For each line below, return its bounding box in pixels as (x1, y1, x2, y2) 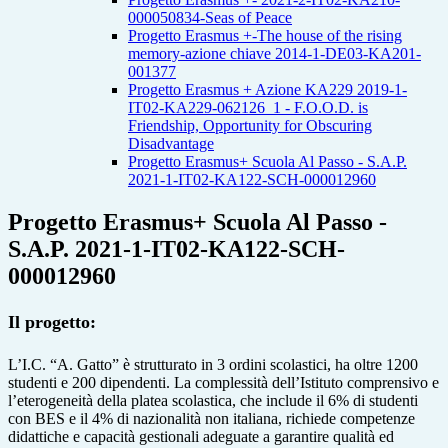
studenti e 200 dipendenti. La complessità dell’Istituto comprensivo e (8, 373, 439, 391)
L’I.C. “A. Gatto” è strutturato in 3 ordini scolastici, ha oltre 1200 (8, 355, 418, 373)
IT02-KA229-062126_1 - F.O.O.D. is (128, 99, 368, 117)
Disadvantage (128, 135, 214, 153)
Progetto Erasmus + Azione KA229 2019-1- (128, 81, 407, 99)
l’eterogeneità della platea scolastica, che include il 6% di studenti (8, 391, 418, 409)
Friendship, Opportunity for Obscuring (128, 117, 372, 135)
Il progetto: (8, 312, 96, 333)
